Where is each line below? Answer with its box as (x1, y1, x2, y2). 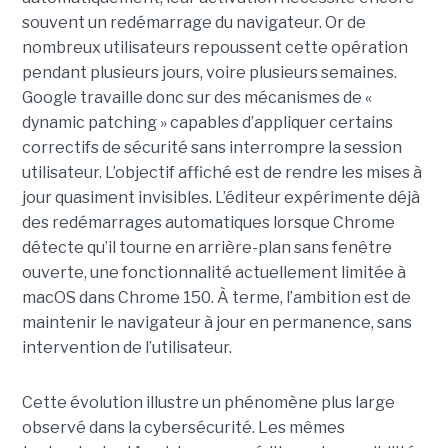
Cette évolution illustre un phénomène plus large (21, 393, 395, 412)
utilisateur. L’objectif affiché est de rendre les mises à (21, 163, 422, 182)
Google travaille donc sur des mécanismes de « (21, 88, 372, 107)
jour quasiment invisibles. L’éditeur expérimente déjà (21, 188, 420, 207)
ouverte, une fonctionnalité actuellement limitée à (21, 263, 406, 282)
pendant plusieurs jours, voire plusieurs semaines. (21, 63, 397, 82)
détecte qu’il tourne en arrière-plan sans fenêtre (21, 238, 392, 257)
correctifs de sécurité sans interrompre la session (21, 138, 402, 157)
